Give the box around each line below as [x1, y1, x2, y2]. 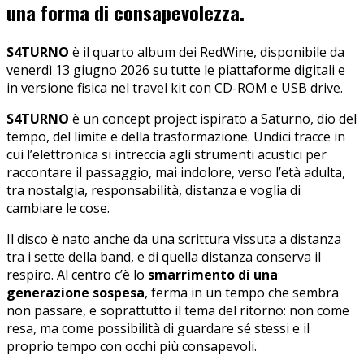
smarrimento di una [148, 265, 278, 284]
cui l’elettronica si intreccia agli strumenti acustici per [6, 145, 327, 163]
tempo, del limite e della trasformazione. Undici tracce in [6, 127, 345, 145]
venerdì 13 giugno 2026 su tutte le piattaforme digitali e [6, 60, 345, 79]
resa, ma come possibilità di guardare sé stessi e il [6, 318, 310, 337]
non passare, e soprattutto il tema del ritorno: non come [6, 301, 349, 319]
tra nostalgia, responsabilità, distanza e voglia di [6, 180, 301, 199]
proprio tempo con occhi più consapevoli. [6, 336, 257, 355]
